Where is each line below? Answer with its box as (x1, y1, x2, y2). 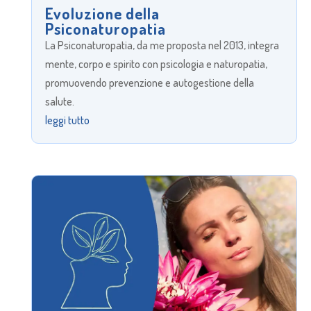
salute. (44, 94, 74, 109)
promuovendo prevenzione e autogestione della (44, 76, 254, 90)
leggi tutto (44, 113, 90, 128)
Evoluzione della (44, 3, 160, 24)
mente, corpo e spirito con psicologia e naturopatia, (44, 57, 267, 72)
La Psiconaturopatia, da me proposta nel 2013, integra (44, 38, 279, 53)
